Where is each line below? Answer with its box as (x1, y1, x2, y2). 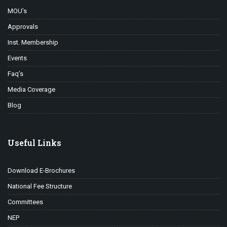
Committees (8, 198, 43, 206)
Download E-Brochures (8, 166, 75, 174)
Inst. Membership (8, 38, 58, 46)
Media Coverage (8, 85, 55, 93)
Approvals (8, 22, 38, 30)
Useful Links (8, 137, 61, 148)
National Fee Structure (8, 182, 72, 190)
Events (8, 54, 27, 62)
